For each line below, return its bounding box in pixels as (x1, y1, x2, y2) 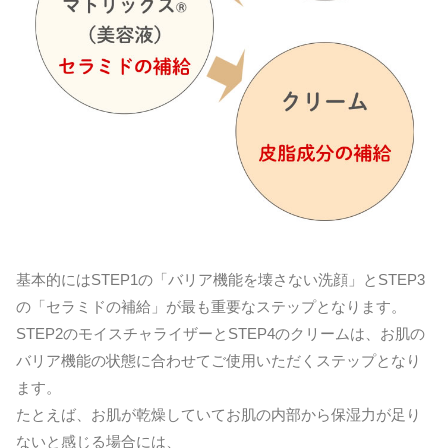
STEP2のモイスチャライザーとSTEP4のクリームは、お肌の (16, 325, 425, 343)
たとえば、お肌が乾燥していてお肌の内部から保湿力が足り (16, 406, 421, 424)
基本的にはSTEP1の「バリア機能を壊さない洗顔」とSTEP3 (16, 271, 425, 289)
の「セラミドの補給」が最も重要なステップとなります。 (16, 298, 406, 316)
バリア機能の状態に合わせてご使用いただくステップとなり (16, 352, 421, 370)
